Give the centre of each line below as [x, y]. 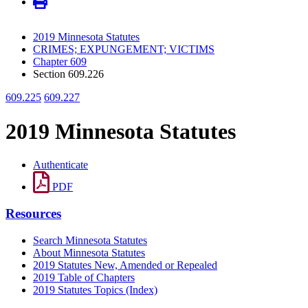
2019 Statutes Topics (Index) [95, 289]
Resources [33, 213]
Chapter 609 [60, 62]
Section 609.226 [68, 74]
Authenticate [60, 165]
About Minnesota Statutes [89, 252]
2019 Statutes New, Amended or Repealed [125, 265]
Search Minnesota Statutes [90, 240]
